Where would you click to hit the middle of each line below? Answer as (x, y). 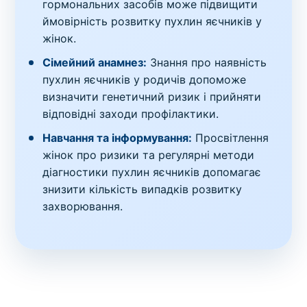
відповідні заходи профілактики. (131, 113)
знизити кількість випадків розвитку (143, 189)
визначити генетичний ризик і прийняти (152, 96)
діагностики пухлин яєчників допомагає (152, 172)
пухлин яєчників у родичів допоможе (145, 79)
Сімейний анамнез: (95, 62)
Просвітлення (231, 137)
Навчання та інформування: (118, 137)
